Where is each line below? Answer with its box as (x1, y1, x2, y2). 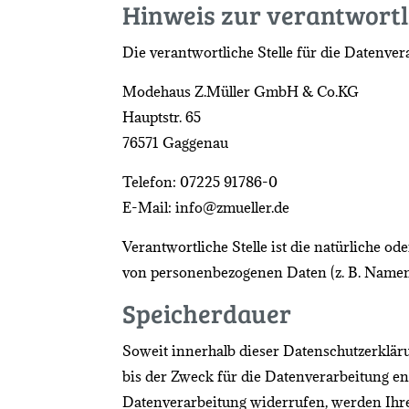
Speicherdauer (122, 295, 292, 330)
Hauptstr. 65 (122, 107, 202, 126)
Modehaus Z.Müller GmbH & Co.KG (122, 81, 360, 100)
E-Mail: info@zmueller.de (122, 197, 290, 216)
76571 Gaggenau (122, 132, 229, 152)
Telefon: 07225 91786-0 (122, 172, 278, 191)
